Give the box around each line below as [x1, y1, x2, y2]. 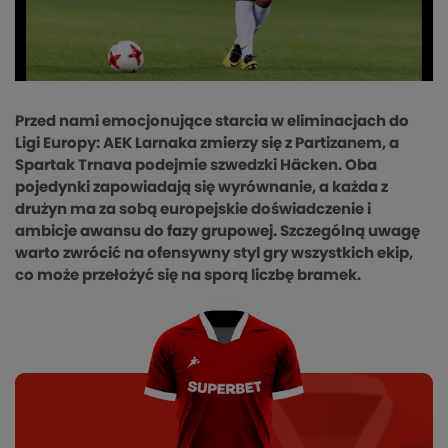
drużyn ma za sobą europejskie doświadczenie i [15, 202, 371, 218]
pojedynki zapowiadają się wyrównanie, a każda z [15, 180, 388, 196]
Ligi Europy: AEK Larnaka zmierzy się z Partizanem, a [15, 136, 399, 152]
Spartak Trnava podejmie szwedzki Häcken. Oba [15, 158, 377, 174]
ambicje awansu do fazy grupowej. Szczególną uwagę [15, 224, 420, 240]
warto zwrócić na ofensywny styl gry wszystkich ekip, [15, 246, 413, 262]
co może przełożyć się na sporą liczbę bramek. [15, 268, 361, 284]
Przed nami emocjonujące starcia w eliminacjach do [15, 114, 409, 130]
